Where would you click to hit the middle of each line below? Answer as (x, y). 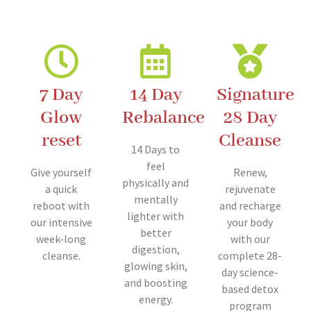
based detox (250, 288)
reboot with (61, 205)
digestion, (155, 249)
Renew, (250, 172)
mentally (155, 199)
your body (250, 222)
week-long (61, 238)
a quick (61, 188)
